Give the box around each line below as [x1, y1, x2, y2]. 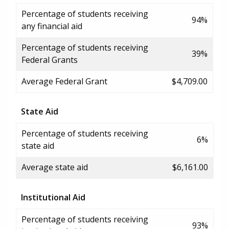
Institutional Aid [21, 191, 85, 203]
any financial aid [21, 20, 82, 32]
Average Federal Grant [21, 75, 107, 87]
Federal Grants [21, 54, 78, 65]
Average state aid [21, 161, 88, 173]
